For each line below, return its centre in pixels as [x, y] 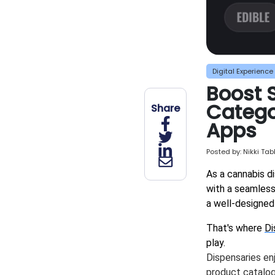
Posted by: [224, 152]
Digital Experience [243, 72]
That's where [235, 228]
